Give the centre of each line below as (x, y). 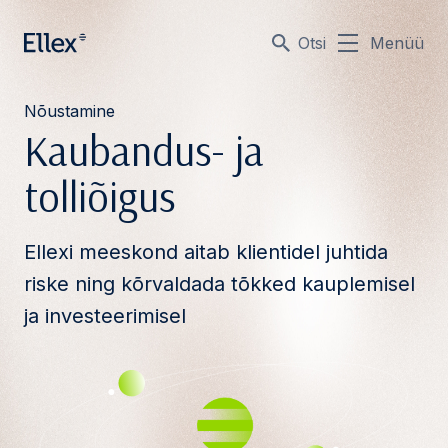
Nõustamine (69, 111)
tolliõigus (100, 196)
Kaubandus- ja (144, 150)
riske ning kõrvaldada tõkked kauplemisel (219, 284)
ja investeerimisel (105, 316)
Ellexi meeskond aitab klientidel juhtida (206, 252)
